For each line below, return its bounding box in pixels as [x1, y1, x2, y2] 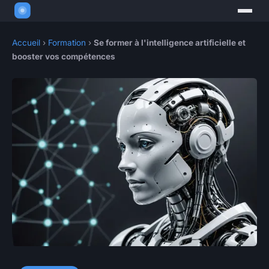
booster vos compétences [12, 52, 115, 62]
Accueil [12, 38, 40, 48]
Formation [48, 38, 86, 48]
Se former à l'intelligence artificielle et [94, 38, 246, 48]
